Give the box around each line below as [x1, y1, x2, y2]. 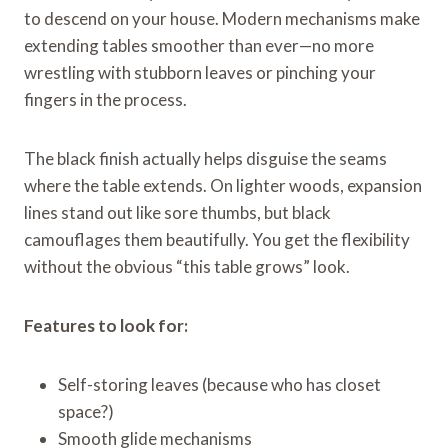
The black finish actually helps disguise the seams [24, 147, 387, 169]
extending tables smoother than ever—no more [24, 34, 374, 56]
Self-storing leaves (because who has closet [58, 373, 381, 395]
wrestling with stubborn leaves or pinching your [24, 61, 376, 83]
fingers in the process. [24, 88, 187, 110]
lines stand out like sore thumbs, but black [24, 201, 331, 223]
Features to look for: [24, 314, 188, 336]
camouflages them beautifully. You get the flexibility [24, 228, 410, 250]
